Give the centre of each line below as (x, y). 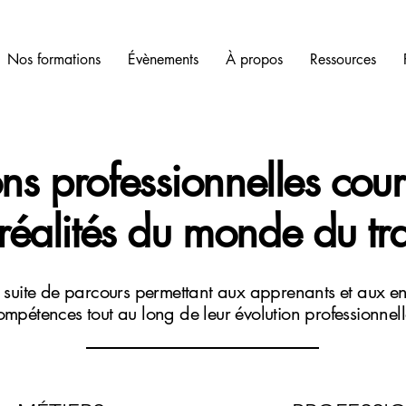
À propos (254, 59)
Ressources (343, 59)
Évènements (163, 59)
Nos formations (54, 59)
